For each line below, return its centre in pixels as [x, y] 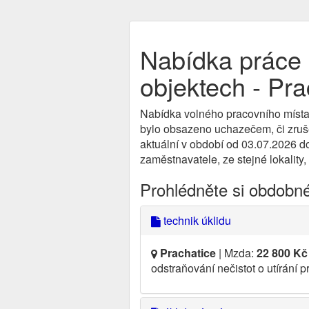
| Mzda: [236, 253]
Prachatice [188, 253]
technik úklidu [196, 220]
